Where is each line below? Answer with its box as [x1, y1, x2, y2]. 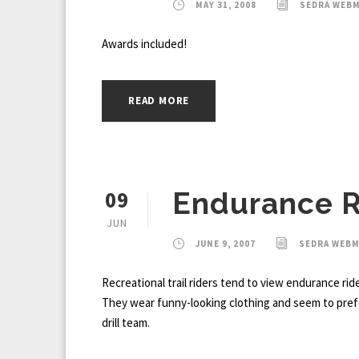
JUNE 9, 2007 [196, 238, 256, 250]
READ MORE [128, 94, 190, 108]
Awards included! [102, 36, 187, 52]
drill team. [102, 315, 150, 331]
